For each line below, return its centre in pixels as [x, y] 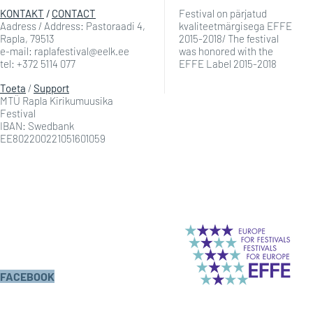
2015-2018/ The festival [229, 38]
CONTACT [74, 13]
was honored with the [226, 51]
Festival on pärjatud [223, 13]
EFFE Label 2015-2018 [228, 64]
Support [51, 88]
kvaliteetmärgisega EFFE [235, 26]
